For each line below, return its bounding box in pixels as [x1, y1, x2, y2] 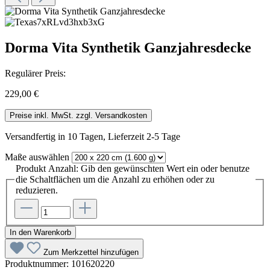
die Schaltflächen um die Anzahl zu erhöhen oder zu [16, 174, 215, 184]
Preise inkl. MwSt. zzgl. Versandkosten [10, 110, 147, 120]
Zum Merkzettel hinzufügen [43, 248, 139, 257]
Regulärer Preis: [5, 67, 66, 78]
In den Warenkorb [10, 228, 71, 237]
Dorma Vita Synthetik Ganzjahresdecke [5, 39, 251, 55]
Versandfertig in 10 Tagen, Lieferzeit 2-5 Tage [5, 131, 180, 142]
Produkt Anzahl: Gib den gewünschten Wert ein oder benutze [16, 163, 250, 174]
